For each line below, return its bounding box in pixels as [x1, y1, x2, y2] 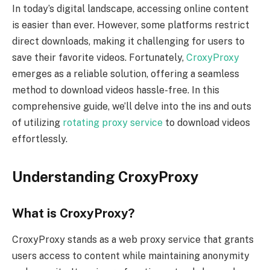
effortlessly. [12, 133, 67, 145]
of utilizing [12, 116, 63, 128]
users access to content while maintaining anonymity [12, 250, 250, 262]
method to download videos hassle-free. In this [12, 84, 219, 96]
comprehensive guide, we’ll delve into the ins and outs [12, 100, 251, 112]
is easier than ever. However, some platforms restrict [12, 19, 250, 31]
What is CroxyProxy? [12, 206, 135, 221]
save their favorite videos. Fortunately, [12, 51, 186, 63]
